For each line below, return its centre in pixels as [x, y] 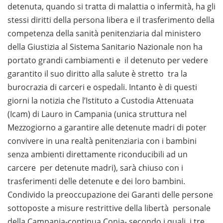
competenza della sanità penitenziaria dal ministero [104, 34]
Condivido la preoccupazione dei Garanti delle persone [110, 195]
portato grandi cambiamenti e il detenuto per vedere [108, 60]
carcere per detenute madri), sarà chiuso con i [95, 168]
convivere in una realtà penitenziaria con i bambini [102, 141]
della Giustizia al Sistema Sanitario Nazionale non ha [105, 47]
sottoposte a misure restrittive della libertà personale [109, 208]
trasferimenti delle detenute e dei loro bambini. [96, 181]
